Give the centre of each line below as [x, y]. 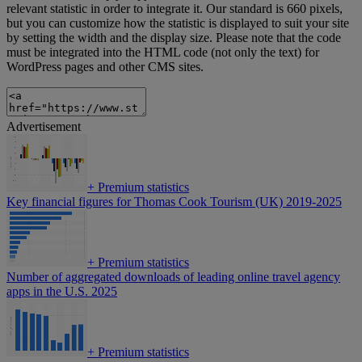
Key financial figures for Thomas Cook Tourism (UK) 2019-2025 [174, 202]
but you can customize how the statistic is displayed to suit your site [178, 23]
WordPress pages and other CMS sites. [105, 67]
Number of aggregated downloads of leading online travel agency [173, 277]
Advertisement [44, 127]
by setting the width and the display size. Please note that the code [174, 38]
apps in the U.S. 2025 [62, 292]
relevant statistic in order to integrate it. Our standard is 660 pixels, [175, 9]
